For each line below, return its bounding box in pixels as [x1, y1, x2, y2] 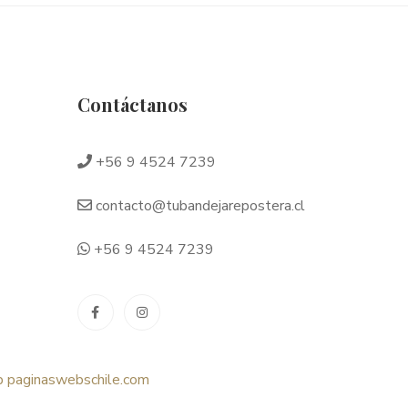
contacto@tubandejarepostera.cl [91, 196, 305, 216]
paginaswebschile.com [7, 370, 149, 390]
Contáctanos [76, 92, 188, 117]
